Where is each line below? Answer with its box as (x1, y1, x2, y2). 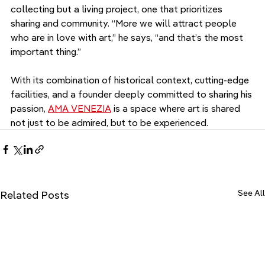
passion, (11, 102, 48, 114)
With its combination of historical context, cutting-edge (11, 73, 251, 86)
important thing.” (11, 45, 81, 57)
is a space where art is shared (111, 102, 243, 114)
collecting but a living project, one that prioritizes (11, 2, 225, 15)
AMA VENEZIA (48, 102, 111, 114)
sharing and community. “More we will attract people (11, 17, 239, 29)
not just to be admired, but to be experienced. (11, 116, 208, 128)
